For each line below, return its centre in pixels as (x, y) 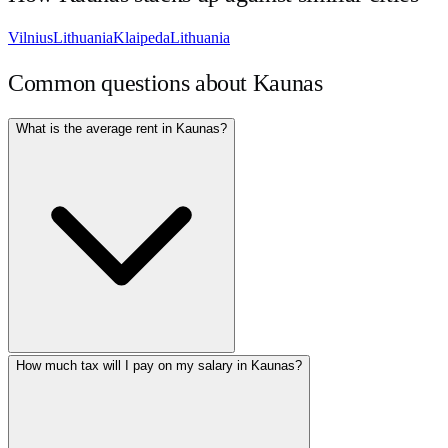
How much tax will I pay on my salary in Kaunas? (159, 366)
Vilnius (30, 38)
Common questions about (130, 83)
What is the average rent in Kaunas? (121, 129)
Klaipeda (141, 38)
